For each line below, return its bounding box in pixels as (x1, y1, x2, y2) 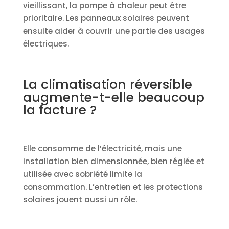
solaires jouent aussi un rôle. (22, 194, 137, 205)
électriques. (22, 38, 69, 49)
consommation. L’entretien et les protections (22, 181, 203, 192)
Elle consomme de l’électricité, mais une (22, 143, 182, 154)
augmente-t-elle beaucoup (22, 88, 204, 106)
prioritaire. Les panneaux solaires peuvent (22, 12, 189, 24)
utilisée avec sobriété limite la (22, 168, 142, 179)
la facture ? (22, 101, 97, 119)
